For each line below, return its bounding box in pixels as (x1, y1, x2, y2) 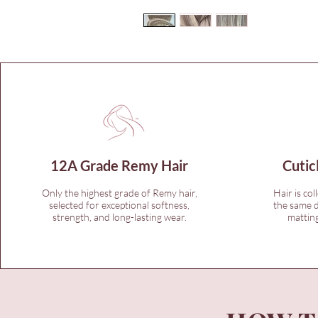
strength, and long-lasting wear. (52, 210, 187, 223)
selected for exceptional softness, (49, 198, 190, 211)
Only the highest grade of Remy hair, (41, 186, 197, 199)
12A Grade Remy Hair (50, 156, 189, 174)
